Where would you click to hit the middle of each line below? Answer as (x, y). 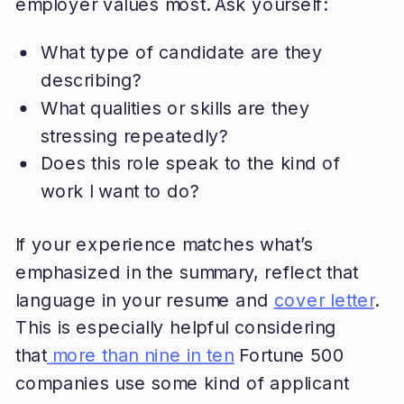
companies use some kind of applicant (182, 383)
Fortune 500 (289, 355)
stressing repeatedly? (134, 136)
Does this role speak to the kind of (190, 163)
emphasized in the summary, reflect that (187, 272)
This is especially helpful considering (176, 327)
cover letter (324, 300)
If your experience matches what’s (164, 244)
